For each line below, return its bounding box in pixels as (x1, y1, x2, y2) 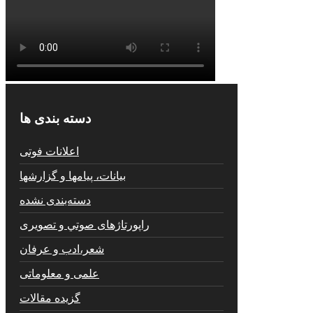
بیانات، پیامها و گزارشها (20, 169, 126, 182)
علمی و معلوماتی (20, 267, 99, 279)
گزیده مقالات (20, 291, 80, 304)
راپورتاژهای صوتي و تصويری (20, 218, 150, 231)
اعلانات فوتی (20, 145, 79, 157)
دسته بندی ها (20, 110, 91, 126)
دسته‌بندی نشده (20, 194, 91, 206)
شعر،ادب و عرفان (20, 242, 104, 255)
